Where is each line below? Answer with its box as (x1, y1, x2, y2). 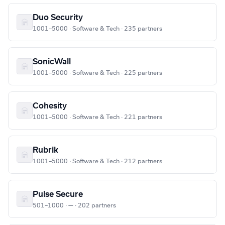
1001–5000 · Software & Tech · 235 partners (33, 26, 162, 32)
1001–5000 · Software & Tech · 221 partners (33, 114, 162, 121)
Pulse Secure (33, 190, 83, 199)
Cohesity (33, 102, 67, 110)
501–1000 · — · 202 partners (33, 202, 116, 209)
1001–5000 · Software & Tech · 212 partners (33, 158, 162, 165)
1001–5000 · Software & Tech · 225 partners (33, 70, 162, 76)
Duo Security (33, 14, 83, 22)
